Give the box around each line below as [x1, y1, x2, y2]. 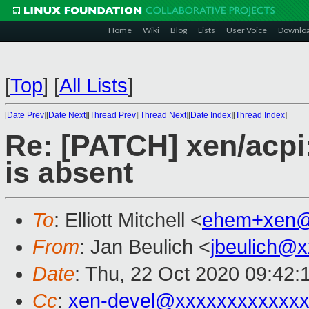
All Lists [59, 74, 128, 97]
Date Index [190, 110, 231, 120]
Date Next [48, 110, 86, 120]
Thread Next [140, 110, 186, 120]
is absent [5, 157, 133, 190]
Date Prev [7, 110, 44, 120]
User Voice [226, 25, 267, 35]
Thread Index [235, 110, 285, 120]
